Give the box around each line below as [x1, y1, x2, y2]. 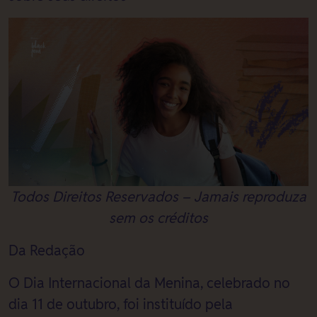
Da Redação [8, 242, 85, 259]
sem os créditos [109, 209, 208, 226]
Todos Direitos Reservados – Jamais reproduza [11, 188, 306, 205]
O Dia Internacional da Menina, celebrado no [8, 275, 290, 292]
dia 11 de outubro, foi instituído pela [8, 296, 233, 313]
